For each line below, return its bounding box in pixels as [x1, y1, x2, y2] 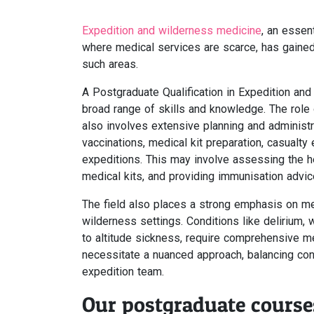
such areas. [82, 57, 138, 71]
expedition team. [82, 265, 164, 278]
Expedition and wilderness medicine [82, 24, 261, 37]
